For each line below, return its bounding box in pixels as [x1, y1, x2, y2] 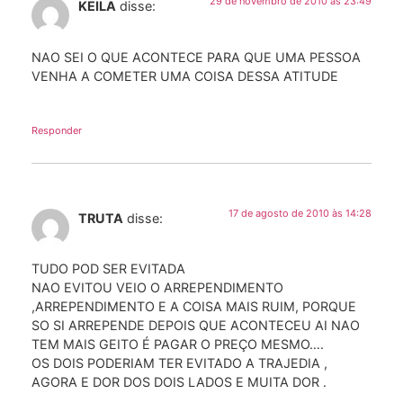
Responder [31, 123, 82, 137]
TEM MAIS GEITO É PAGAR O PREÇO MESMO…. [31, 336, 324, 353]
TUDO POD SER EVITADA [31, 261, 185, 277]
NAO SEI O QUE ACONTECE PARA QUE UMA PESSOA [31, 49, 361, 65]
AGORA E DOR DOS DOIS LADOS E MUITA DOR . [31, 374, 327, 390]
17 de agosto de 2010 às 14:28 [228, 206, 372, 219]
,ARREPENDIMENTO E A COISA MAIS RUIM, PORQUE [31, 299, 356, 315]
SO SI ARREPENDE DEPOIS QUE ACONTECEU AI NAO [31, 318, 360, 334]
